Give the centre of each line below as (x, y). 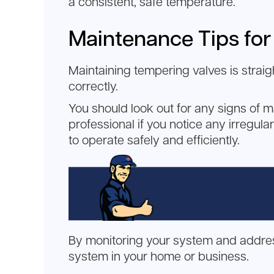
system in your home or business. (159, 257)
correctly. (95, 87)
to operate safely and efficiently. (156, 140)
